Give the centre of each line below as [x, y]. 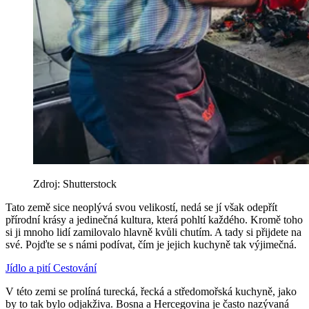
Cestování [75, 268]
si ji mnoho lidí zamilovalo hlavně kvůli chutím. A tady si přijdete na [153, 232]
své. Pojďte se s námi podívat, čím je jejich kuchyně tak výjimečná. [151, 245]
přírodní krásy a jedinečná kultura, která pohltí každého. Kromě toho [154, 220]
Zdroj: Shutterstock [75, 184]
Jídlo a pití [29, 268]
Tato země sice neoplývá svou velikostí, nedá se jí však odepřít [141, 208]
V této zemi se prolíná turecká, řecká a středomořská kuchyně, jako [151, 292]
